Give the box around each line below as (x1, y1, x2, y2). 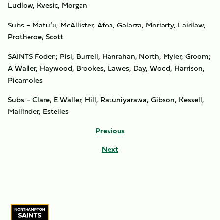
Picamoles (8, 74, 43, 85)
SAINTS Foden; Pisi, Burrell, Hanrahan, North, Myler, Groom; (8, 51, 211, 62)
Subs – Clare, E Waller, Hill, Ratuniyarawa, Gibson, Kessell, (8, 94, 204, 105)
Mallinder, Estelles (8, 106, 69, 117)
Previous (95, 125, 125, 136)
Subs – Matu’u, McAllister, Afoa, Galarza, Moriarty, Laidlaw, (8, 19, 206, 30)
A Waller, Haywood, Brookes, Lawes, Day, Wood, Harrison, (8, 62, 205, 74)
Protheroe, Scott (8, 31, 63, 42)
